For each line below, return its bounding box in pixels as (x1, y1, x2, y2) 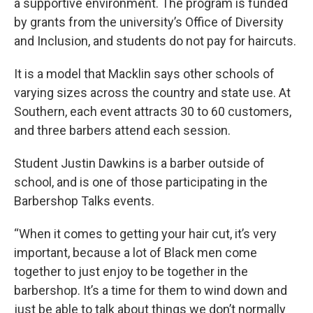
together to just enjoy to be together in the (14, 263, 248, 279)
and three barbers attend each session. (14, 122, 231, 138)
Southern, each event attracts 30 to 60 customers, (14, 103, 291, 119)
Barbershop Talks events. (14, 193, 154, 208)
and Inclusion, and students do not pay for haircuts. (14, 33, 296, 48)
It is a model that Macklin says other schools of (14, 66, 275, 81)
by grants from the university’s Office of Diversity (14, 14, 284, 29)
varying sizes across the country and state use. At (14, 85, 291, 100)
